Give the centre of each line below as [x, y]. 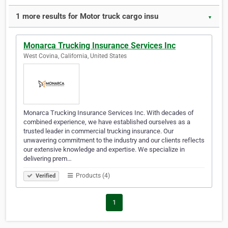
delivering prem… [48, 159]
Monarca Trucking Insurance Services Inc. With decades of [109, 113]
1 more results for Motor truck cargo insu [87, 17]
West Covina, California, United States [75, 56]
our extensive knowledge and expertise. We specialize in [104, 150]
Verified [45, 176]
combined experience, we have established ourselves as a [107, 122]
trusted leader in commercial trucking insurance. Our [98, 131]
